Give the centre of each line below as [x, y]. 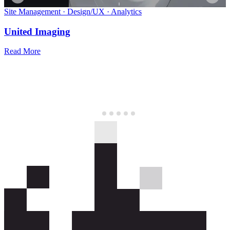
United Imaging [37, 31]
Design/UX [86, 12]
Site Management [32, 12]
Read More [22, 51]
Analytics [126, 12]
